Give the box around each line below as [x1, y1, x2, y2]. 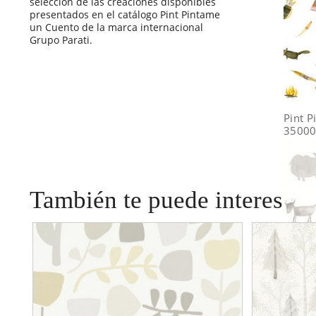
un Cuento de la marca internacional [30, 20, 203, 34]
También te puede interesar [30, 186, 303, 214]
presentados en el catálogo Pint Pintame [30, 7, 220, 21]
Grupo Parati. [30, 32, 92, 47]
